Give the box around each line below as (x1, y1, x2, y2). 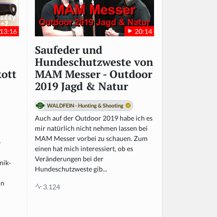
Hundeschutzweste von (35, 55, 153, 69)
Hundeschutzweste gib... (35, 164, 107, 173)
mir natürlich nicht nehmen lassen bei (35, 124, 148, 132)
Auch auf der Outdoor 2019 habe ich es (35, 113, 153, 122)
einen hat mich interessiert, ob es (35, 144, 133, 153)
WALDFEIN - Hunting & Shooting (47, 102, 124, 108)
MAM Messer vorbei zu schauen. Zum (35, 134, 148, 142)
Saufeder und (35, 43, 102, 57)
